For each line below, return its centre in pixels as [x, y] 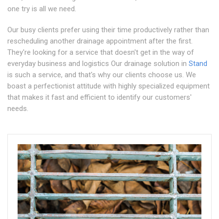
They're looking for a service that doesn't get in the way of [101, 52]
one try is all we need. [42, 9]
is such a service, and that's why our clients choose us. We [102, 75]
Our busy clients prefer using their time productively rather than [108, 30]
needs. [18, 109]
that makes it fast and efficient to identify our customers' [99, 97]
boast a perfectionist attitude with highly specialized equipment [109, 86]
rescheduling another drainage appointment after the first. [100, 41]
